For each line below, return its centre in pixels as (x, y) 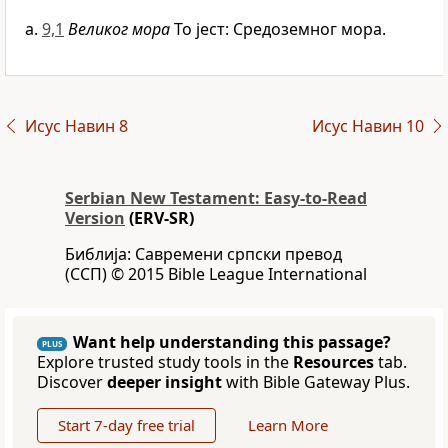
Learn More (288, 425)
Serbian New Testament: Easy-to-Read (216, 198)
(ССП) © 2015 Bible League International (216, 274)
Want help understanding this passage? (232, 342)
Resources (333, 362)
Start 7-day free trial (126, 425)
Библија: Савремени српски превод (203, 254)
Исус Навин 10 (367, 126)
